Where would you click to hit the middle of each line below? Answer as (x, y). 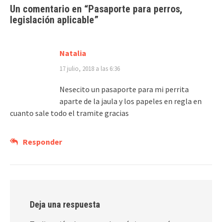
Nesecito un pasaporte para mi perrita (124, 89)
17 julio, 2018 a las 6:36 (90, 69)
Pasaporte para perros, (135, 9)
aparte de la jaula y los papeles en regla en (131, 101)
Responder (42, 142)
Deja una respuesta (65, 205)
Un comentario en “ (49, 9)
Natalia (73, 53)
